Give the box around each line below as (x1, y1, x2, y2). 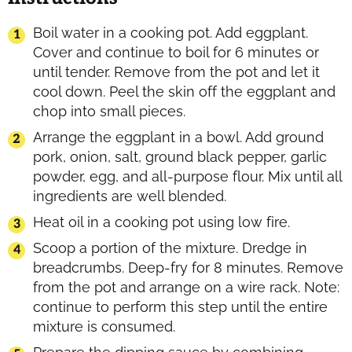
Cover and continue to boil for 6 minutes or (33, 43, 319, 60)
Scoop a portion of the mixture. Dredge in (33, 239, 307, 256)
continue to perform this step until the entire (33, 298, 328, 315)
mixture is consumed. (33, 317, 175, 335)
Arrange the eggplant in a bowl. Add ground (33, 128, 324, 145)
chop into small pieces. (33, 102, 185, 119)
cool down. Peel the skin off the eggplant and (33, 82, 335, 100)
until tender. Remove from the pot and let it (33, 63, 320, 80)
